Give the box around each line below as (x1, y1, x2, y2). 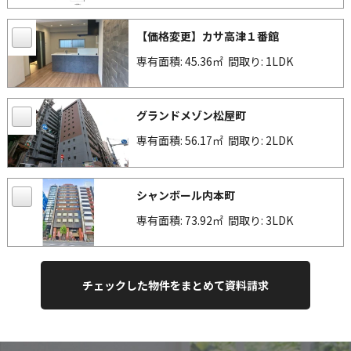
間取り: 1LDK (228, 52, 299, 69)
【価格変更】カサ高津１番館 (136, 27, 280, 44)
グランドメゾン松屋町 (136, 107, 247, 124)
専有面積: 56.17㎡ (136, 132, 229, 149)
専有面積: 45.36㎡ (136, 52, 229, 69)
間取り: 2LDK (228, 132, 299, 149)
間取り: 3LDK (228, 212, 299, 228)
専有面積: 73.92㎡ (136, 212, 229, 228)
